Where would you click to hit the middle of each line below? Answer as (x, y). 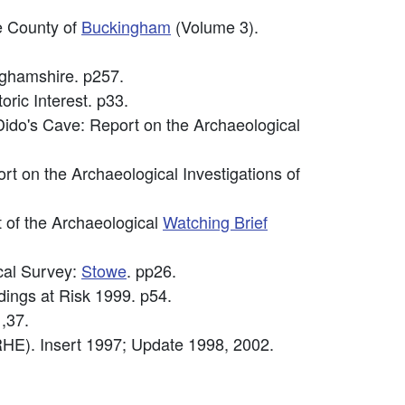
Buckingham (126, 26)
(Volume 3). (215, 26)
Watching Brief (215, 221)
